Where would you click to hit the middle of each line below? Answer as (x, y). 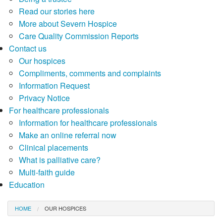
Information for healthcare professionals (88, 123)
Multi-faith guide (47, 172)
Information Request (54, 85)
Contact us (28, 48)
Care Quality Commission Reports (79, 36)
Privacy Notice (44, 98)
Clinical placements (53, 147)
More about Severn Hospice (68, 24)
